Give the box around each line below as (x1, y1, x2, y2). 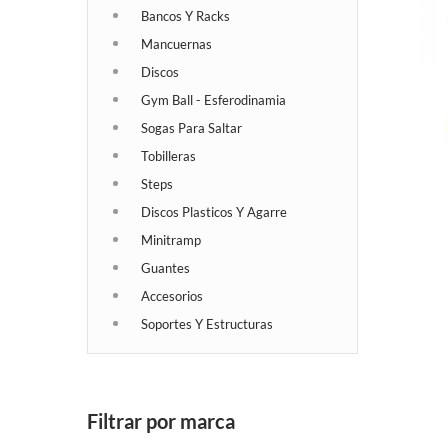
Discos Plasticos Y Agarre (141, 203, 287, 220)
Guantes (141, 259, 190, 276)
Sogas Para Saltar (141, 119, 242, 136)
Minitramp (141, 231, 201, 248)
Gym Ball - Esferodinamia (141, 91, 286, 108)
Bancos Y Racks (141, 7, 230, 24)
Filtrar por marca (87, 408, 235, 433)
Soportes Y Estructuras (141, 315, 273, 332)
